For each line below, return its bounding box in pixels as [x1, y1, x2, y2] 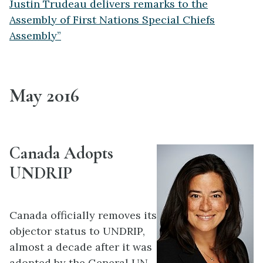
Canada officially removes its [9, 208, 157, 222]
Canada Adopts [9, 142, 113, 163]
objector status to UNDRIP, [9, 224, 145, 238]
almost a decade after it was [9, 240, 152, 254]
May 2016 [9, 83, 79, 107]
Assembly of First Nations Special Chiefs [9, 13, 215, 27]
